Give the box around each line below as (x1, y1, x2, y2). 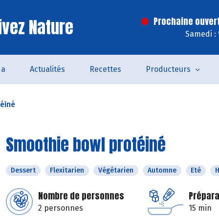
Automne (148, 166, 176, 175)
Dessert (11, 166, 36, 175)
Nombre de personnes (38, 189, 124, 202)
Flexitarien (50, 166, 84, 175)
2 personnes (38, 203, 83, 213)
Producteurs (145, 65, 191, 74)
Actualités (29, 65, 65, 74)
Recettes (89, 65, 121, 74)
